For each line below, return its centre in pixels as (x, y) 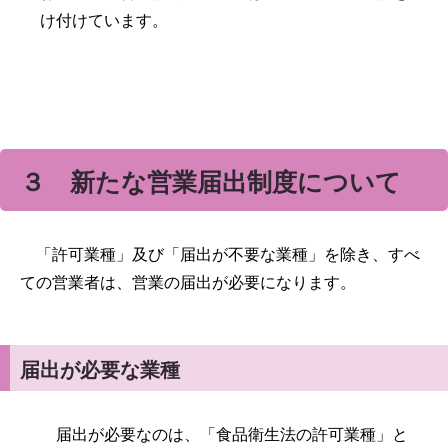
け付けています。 (104, 21)
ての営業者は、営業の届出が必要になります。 (188, 283)
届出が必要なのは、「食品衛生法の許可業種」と (224, 435)
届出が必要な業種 (100, 370)
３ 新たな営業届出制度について (210, 182)
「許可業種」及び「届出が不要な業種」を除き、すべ (220, 255)
